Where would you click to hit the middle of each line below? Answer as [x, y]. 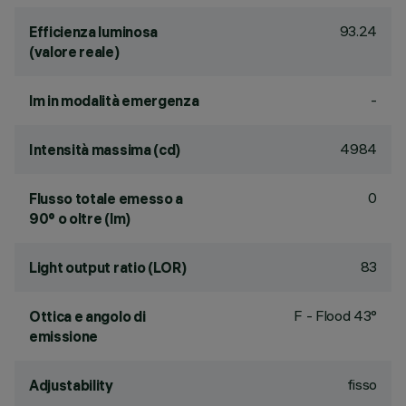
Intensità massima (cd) [105, 150]
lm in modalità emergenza [114, 101]
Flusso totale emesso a [106, 198]
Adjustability [71, 385]
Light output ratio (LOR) [108, 267]
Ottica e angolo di [87, 316]
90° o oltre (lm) [80, 218]
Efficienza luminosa [93, 32]
